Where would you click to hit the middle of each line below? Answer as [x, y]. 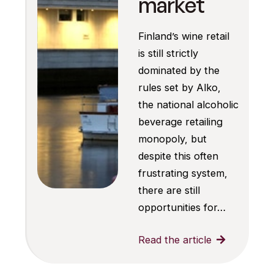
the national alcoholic [188, 104]
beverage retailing [180, 121]
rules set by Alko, [179, 87]
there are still [169, 190]
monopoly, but [172, 139]
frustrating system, [183, 173]
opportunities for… [182, 207]
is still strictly [168, 53]
